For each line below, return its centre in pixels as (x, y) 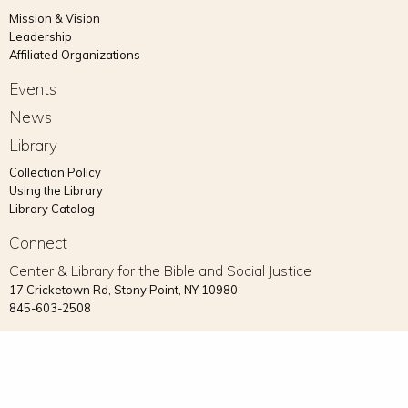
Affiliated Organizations (75, 54)
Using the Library (56, 190)
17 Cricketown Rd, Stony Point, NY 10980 (123, 289)
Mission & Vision (55, 18)
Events (33, 88)
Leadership (41, 36)
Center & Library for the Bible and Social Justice (160, 270)
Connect (38, 242)
